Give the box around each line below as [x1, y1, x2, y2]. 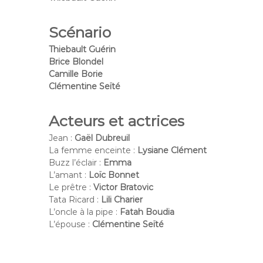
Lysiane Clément [137, 144, 207, 156]
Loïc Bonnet [89, 169, 140, 180]
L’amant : [49, 169, 89, 180]
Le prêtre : [49, 181, 94, 193]
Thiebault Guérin [49, 43, 116, 55]
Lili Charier [101, 194, 143, 205]
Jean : [49, 132, 75, 143]
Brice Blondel [49, 56, 104, 67]
